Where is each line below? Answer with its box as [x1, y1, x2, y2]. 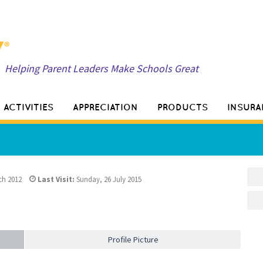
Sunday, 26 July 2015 [75, 174, 141, 184]
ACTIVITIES [4, 102, 53, 112]
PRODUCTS [157, 102, 208, 112]
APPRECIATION [73, 102, 138, 112]
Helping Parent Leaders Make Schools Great [5, 62, 198, 75]
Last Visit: [36, 174, 75, 184]
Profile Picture [107, 234, 159, 245]
